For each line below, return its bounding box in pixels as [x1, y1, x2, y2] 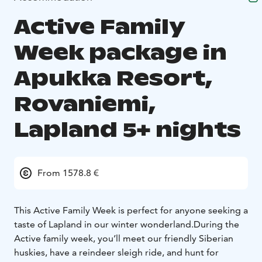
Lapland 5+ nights [14, 116, 241, 143]
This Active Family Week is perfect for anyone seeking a [14, 205, 248, 216]
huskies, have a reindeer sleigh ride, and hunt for [14, 247, 219, 258]
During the [194, 219, 239, 230]
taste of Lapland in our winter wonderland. [14, 219, 194, 230]
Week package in [14, 39, 227, 66]
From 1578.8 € [37, 167, 99, 179]
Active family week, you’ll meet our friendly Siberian [14, 233, 233, 244]
